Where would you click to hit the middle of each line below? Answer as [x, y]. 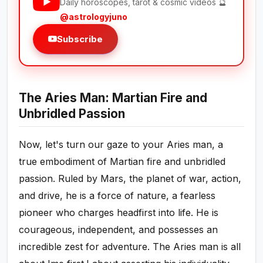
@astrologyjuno [94, 17]
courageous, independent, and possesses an [119, 230]
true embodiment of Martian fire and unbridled [122, 162]
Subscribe [80, 39]
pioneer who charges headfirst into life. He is [119, 213]
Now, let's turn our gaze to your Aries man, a [121, 145]
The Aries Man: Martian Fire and [113, 98]
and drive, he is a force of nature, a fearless [117, 196]
